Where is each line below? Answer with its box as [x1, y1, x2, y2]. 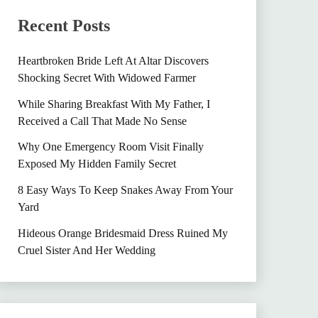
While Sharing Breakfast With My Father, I [17, 97, 210, 110]
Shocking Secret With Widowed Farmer [17, 71, 196, 84]
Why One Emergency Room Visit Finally [17, 141, 204, 153]
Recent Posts [17, 16, 110, 35]
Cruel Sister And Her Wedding [17, 244, 155, 256]
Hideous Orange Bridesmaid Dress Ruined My [17, 227, 228, 239]
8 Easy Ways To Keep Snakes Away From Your [17, 184, 233, 197]
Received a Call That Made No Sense [17, 114, 187, 127]
